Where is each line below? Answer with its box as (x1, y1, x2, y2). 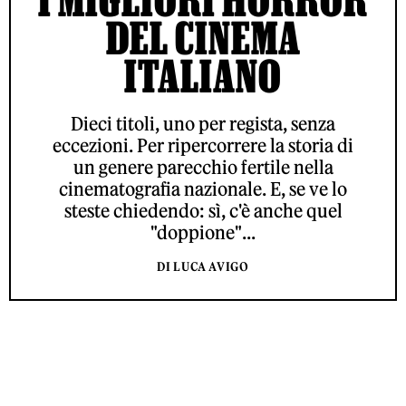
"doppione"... (150, 221, 256, 244)
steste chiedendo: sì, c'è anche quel (63, 199, 343, 222)
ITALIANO (124, 51, 282, 101)
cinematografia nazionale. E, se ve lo (59, 178, 347, 200)
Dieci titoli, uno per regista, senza (71, 112, 335, 135)
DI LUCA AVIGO (157, 259, 249, 275)
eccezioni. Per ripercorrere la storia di (53, 134, 353, 157)
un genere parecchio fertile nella (72, 156, 333, 179)
